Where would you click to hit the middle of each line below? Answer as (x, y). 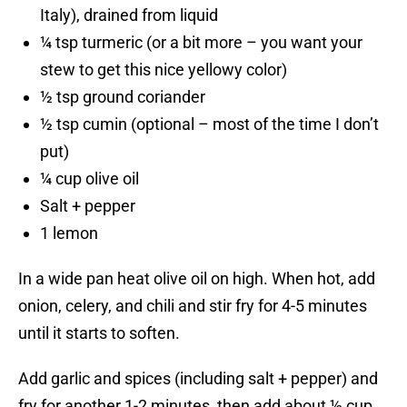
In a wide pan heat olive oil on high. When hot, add (197, 279)
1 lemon (69, 233)
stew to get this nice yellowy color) (164, 70)
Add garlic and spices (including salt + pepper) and (198, 379)
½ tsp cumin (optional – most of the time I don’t (209, 124)
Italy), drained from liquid (129, 15)
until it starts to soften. (99, 333)
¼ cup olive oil (89, 179)
